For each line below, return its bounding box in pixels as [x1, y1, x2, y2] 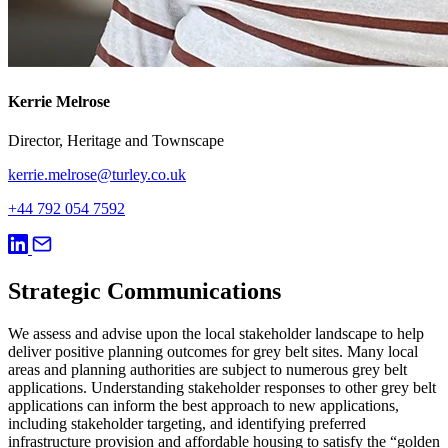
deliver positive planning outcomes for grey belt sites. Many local [8, 342, 418, 360]
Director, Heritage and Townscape [8, 132, 224, 149]
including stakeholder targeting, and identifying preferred [8, 414, 366, 432]
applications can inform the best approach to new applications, [8, 396, 399, 414]
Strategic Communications [8, 277, 281, 304]
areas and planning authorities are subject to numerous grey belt [8, 360, 407, 378]
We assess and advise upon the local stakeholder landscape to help [8, 324, 424, 342]
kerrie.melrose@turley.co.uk [8, 166, 186, 183]
